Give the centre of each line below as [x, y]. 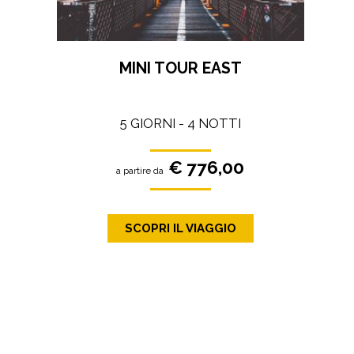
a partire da [140, 171]
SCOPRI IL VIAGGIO [180, 228]
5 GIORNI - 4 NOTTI [180, 124]
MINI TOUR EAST [180, 68]
